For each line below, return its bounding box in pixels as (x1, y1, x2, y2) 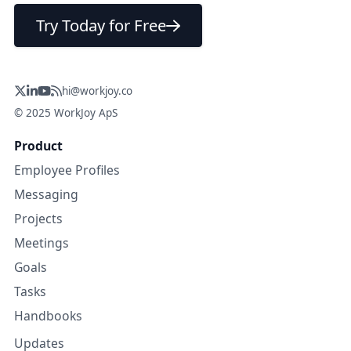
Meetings (14, 233, 69, 251)
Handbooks (14, 306, 82, 324)
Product (14, 136, 63, 154)
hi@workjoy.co (62, 83, 133, 98)
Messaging (14, 185, 78, 203)
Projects (14, 209, 63, 227)
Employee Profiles (14, 161, 120, 179)
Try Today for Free (36, 14, 167, 37)
